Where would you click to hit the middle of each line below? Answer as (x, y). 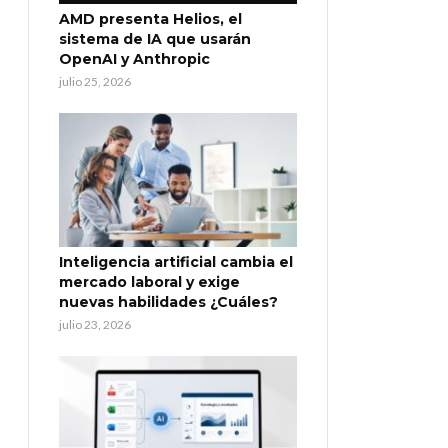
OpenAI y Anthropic (134, 59)
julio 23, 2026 (95, 325)
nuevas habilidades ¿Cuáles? (168, 302)
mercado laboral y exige (149, 282)
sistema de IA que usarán (155, 39)
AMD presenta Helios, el (150, 19)
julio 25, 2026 (95, 82)
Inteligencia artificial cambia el (176, 262)
